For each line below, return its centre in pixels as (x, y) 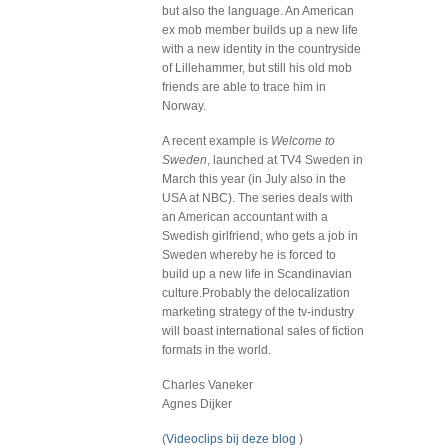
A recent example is (216, 141)
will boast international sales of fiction (263, 331)
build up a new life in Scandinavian (257, 274)
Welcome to (303, 141)
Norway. (184, 106)
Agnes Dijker (197, 404)
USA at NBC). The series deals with (257, 198)
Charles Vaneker (207, 385)
